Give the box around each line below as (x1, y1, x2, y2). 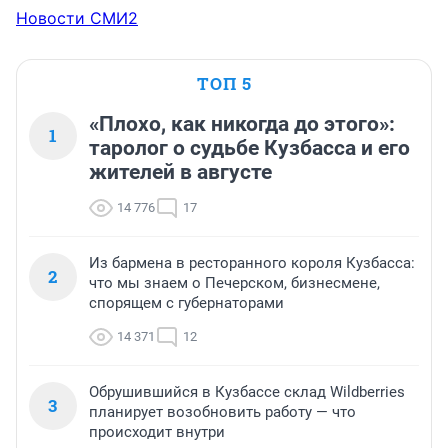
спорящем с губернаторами (89, 293, 284, 312)
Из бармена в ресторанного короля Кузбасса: (89, 253, 415, 272)
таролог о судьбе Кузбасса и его (89, 135, 410, 160)
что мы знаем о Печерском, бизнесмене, (89, 273, 380, 292)
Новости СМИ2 (16, 7, 138, 28)
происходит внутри (89, 422, 225, 441)
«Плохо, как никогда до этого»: (89, 111, 395, 136)
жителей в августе (89, 159, 272, 184)
